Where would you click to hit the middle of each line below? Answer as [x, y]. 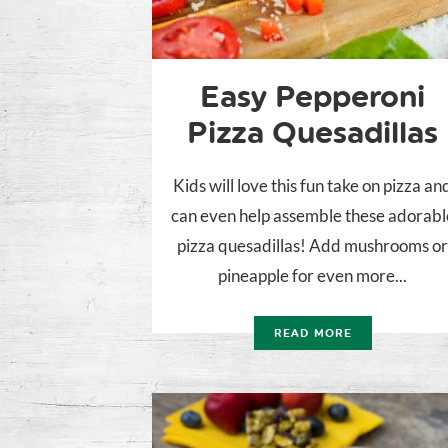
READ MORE [313, 334]
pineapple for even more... [313, 276]
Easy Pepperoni [313, 97]
